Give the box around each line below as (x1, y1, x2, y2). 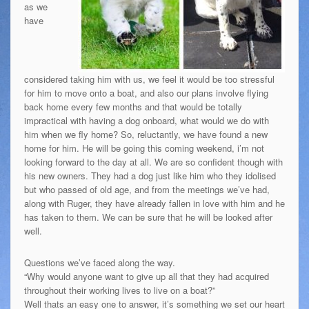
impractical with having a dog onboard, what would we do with (23, 113, 269, 127)
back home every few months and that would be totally (23, 99, 242, 113)
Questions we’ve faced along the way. (23, 255, 175, 269)
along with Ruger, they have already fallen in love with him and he (23, 196, 285, 210)
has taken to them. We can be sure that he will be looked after (23, 210, 272, 223)
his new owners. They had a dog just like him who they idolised (23, 168, 276, 182)
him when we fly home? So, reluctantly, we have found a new (23, 127, 268, 141)
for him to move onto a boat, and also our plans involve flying (23, 86, 268, 99)
